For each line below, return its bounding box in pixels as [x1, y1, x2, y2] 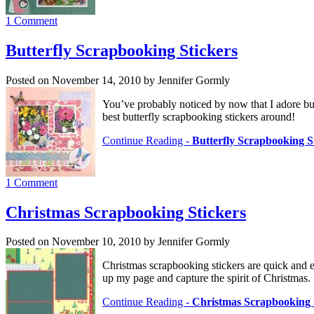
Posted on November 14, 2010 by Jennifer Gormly [6, 74, 230, 86]
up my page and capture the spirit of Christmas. [102, 272, 310, 285]
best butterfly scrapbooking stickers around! [102, 110, 295, 123]
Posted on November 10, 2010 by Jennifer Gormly [6, 235, 230, 248]
